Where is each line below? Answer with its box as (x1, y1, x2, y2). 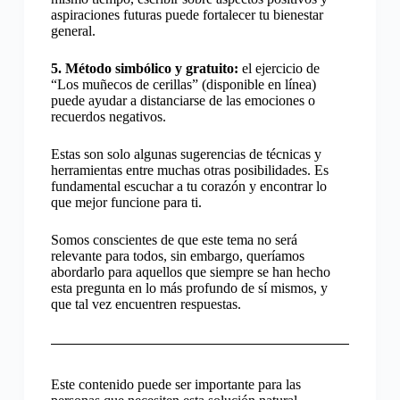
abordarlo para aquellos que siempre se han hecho (50, 264, 330, 280)
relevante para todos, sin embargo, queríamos (50, 248, 304, 264)
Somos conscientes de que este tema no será (50, 232, 297, 248)
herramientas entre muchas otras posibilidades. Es (50, 162, 329, 179)
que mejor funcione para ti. (50, 195, 202, 211)
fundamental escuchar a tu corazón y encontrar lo (50, 179, 327, 195)
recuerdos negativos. (50, 109, 166, 125)
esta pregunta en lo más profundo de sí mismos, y (50, 280, 328, 296)
